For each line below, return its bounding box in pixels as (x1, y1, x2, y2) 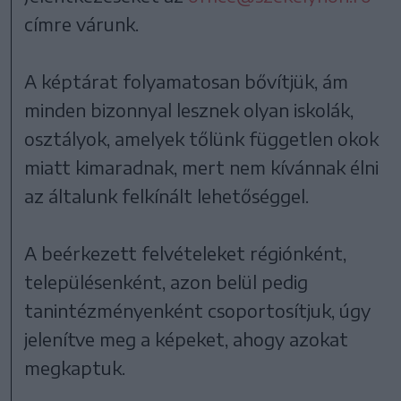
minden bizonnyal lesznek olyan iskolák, (24, 98, 354, 122)
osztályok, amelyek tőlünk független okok (24, 127, 380, 150)
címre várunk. (24, 13, 140, 36)
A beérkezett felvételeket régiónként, (24, 242, 347, 265)
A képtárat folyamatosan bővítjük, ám (24, 70, 349, 93)
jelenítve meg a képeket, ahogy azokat (24, 328, 349, 351)
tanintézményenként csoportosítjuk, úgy (24, 299, 371, 322)
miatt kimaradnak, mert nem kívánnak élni (24, 156, 380, 179)
